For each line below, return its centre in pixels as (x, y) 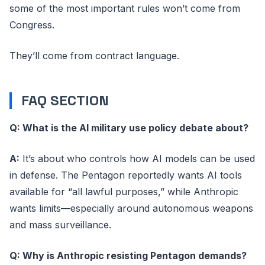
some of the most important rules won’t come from (125, 8)
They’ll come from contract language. (94, 55)
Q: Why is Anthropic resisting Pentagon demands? (128, 255)
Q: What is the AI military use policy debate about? (129, 127)
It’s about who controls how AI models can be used (137, 158)
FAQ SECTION (65, 100)
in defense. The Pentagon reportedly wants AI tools (126, 175)
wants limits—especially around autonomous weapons (131, 208)
